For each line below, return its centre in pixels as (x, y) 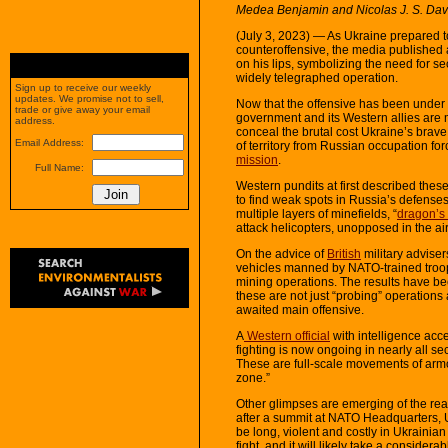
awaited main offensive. (300, 309)
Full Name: (59, 167)
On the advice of (281, 253)
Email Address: (49, 142)
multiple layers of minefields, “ (316, 213)
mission (257, 159)
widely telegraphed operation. (317, 77)
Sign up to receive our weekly (83, 87)
